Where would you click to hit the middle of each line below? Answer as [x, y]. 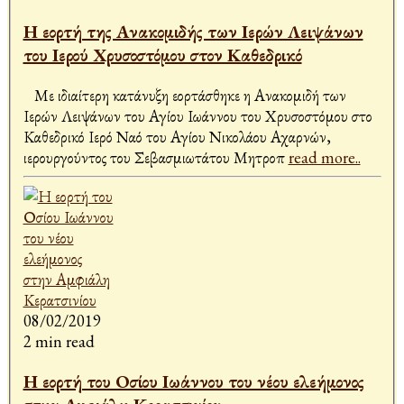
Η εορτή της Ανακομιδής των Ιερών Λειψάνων [193, 32]
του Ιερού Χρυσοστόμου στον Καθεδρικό [162, 55]
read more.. [324, 158]
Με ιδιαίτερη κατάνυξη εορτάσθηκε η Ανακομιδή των [184, 96]
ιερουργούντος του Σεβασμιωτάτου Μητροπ [156, 158]
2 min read [59, 342]
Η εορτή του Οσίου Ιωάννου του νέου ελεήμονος [193, 382]
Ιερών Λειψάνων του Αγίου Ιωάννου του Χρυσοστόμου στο [197, 116]
